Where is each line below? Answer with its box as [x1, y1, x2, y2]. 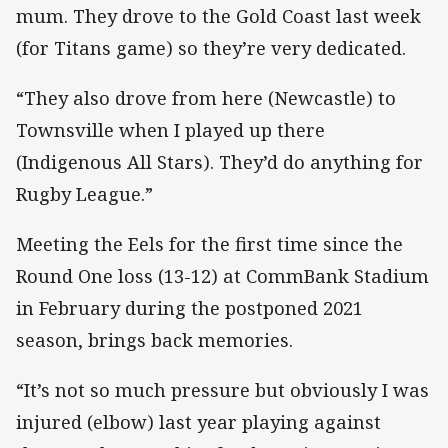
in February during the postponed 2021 [16, 295, 363, 320]
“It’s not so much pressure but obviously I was [16, 378, 429, 403]
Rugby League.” [16, 181, 153, 206]
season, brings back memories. [16, 327, 293, 352]
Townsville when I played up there [16, 117, 325, 142]
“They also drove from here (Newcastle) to [16, 85, 396, 110]
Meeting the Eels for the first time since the [16, 231, 403, 256]
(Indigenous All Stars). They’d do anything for [16, 149, 423, 174]
